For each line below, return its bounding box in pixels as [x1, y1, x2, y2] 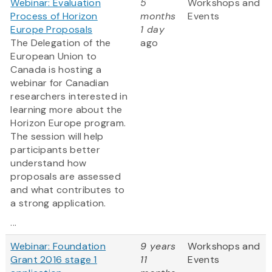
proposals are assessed [10, 170, 121, 183]
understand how [10, 157, 87, 170]
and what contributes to [10, 183, 125, 197]
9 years [140, 240, 176, 253]
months [140, 10, 176, 23]
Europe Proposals [10, 23, 93, 36]
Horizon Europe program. [10, 117, 126, 130]
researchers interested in [10, 90, 127, 103]
